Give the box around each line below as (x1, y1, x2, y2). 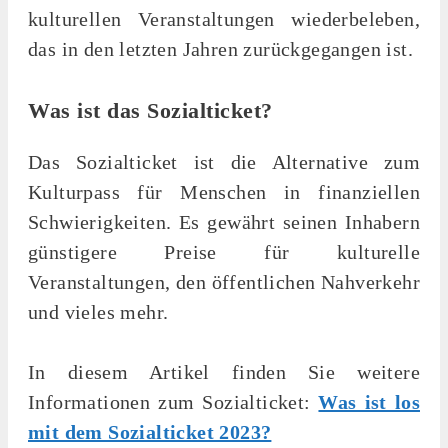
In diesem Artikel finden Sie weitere (28, 360, 420, 383)
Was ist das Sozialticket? (28, 97, 273, 123)
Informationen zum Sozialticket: (28, 390, 319, 413)
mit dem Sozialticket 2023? (28, 420, 272, 443)
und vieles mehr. (28, 300, 169, 323)
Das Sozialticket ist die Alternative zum (28, 150, 420, 173)
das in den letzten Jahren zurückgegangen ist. (28, 37, 413, 60)
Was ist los (318, 390, 420, 413)
